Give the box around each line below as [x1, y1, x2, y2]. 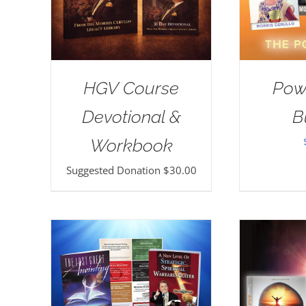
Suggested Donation [66, 163, 163, 177]
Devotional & [81, 106, 181, 127]
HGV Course [83, 77, 179, 98]
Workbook [89, 135, 173, 156]
